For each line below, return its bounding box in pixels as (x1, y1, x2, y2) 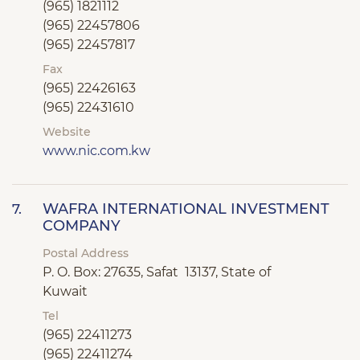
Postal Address (43, 246, 129, 260)
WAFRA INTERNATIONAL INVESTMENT (43, 200, 329, 218)
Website (43, 125, 91, 139)
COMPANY (43, 217, 121, 235)
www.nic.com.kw (43, 143, 150, 158)
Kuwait (43, 284, 88, 299)
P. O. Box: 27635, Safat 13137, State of (43, 264, 271, 280)
